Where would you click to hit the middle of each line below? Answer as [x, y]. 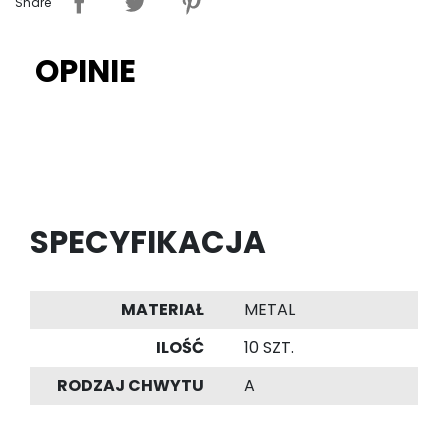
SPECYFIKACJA [148, 242]
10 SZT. [269, 348]
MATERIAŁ [162, 310]
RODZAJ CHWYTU [130, 386]
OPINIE [85, 71]
